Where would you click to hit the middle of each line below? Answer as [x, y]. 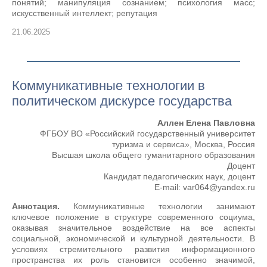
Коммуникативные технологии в [108, 86]
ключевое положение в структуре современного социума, [133, 217]
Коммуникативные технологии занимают [157, 206]
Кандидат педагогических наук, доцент [179, 176]
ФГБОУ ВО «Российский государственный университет [148, 133]
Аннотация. [36, 206]
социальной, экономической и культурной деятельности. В [133, 238]
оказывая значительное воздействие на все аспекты [133, 228]
